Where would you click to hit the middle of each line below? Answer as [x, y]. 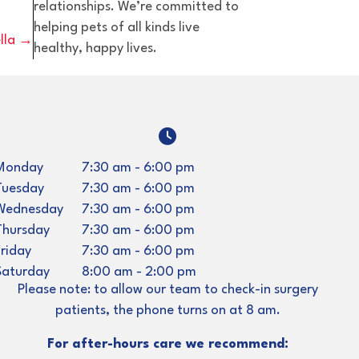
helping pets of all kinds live [117, 27]
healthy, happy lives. [95, 48]
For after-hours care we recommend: [167, 344]
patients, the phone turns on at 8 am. [167, 310]
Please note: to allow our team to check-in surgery [167, 289]
